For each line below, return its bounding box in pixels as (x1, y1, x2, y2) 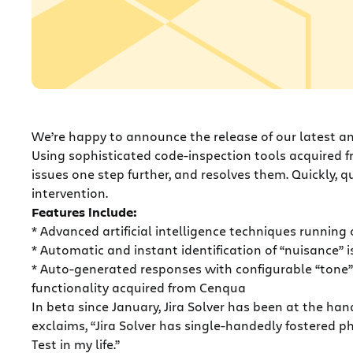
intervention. (32, 184, 108, 201)
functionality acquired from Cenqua (32, 278, 246, 295)
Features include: (32, 203, 137, 221)
